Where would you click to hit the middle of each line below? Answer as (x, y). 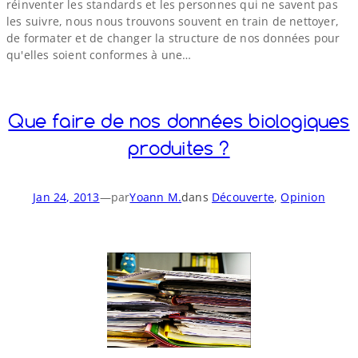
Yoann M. (155, 197)
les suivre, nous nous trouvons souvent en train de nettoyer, (173, 21)
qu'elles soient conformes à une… (99, 54)
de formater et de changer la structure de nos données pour (173, 38)
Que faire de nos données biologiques (179, 121)
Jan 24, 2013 (66, 197)
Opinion (303, 197)
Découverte (243, 197)
